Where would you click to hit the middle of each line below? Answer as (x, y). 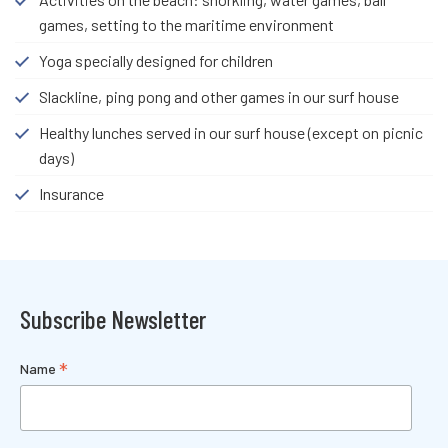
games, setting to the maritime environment (186, 24)
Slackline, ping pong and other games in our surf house (219, 96)
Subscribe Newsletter (113, 318)
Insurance (71, 193)
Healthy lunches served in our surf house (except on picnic (231, 132)
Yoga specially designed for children (156, 60)
